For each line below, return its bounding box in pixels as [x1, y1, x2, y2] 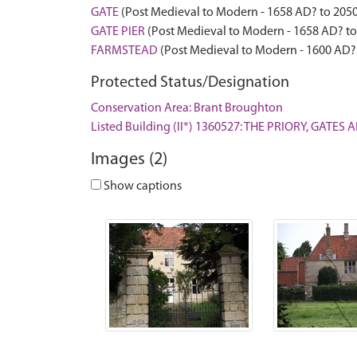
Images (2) [91, 151, 167, 169]
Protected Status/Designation [91, 75, 289, 91]
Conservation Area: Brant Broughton [91, 102, 283, 115]
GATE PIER [91, 25, 145, 38]
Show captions [101, 180, 182, 193]
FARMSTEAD [91, 45, 158, 57]
